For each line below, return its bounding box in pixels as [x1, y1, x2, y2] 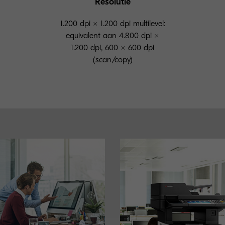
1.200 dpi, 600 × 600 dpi [71, 43, 154, 53]
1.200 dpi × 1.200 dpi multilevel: [60, 19, 165, 29]
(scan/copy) [92, 55, 133, 65]
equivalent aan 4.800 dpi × [66, 31, 159, 41]
